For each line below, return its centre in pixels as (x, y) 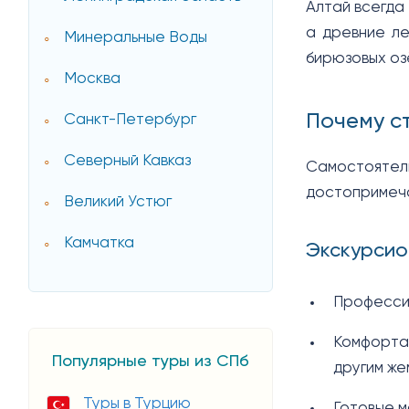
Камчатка (100, 244)
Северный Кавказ (128, 162)
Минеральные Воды (136, 38)
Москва (93, 79)
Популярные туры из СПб (151, 361)
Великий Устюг (118, 203)
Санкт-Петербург (131, 121)
